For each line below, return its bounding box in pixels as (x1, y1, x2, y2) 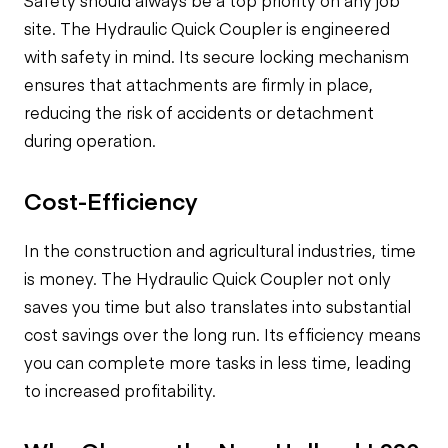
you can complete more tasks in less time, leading (24, 351, 411, 373)
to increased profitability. (24, 379, 216, 401)
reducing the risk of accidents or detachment (24, 101, 374, 123)
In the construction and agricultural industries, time (24, 239, 416, 261)
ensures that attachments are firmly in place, (24, 73, 373, 95)
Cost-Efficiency (24, 184, 198, 216)
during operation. (24, 129, 156, 151)
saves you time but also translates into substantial (24, 295, 411, 317)
